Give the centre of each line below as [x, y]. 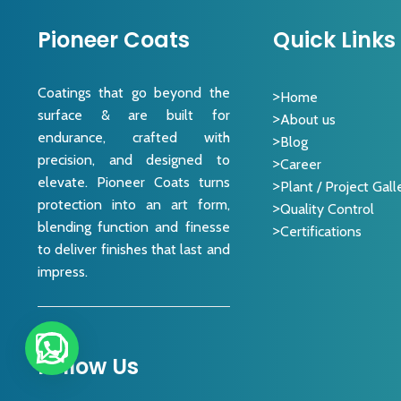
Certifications [321, 231]
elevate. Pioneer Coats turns [133, 183]
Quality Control [328, 209]
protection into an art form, [133, 205]
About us [308, 119]
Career [301, 164]
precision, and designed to [133, 160]
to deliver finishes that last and [133, 250]
